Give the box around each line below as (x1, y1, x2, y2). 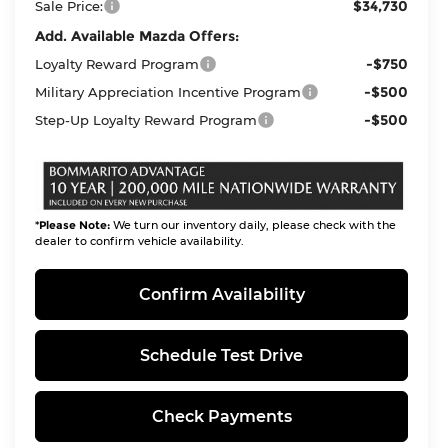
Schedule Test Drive (140, 345, 304, 365)
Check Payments (151, 406, 292, 426)
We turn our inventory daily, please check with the (110, 217, 397, 232)
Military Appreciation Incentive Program (35, 83, 302, 100)
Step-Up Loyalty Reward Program (35, 111, 258, 128)
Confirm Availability (138, 284, 305, 304)
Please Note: (39, 217, 111, 232)
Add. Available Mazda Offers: (35, 26, 240, 45)
